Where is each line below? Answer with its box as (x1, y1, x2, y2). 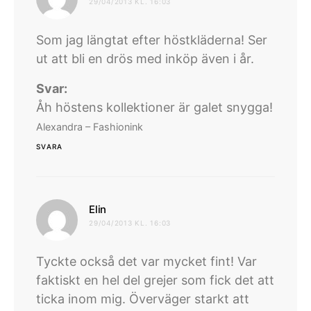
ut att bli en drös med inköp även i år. (36, 51, 254, 67)
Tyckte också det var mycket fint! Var (36, 254, 257, 269)
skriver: (106, 201, 150, 217)
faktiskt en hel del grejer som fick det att (36, 273, 274, 288)
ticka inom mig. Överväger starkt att (36, 292, 249, 307)
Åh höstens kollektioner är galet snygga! (36, 100, 273, 115)
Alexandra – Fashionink (36, 121, 143, 133)
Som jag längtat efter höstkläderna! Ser (36, 33, 267, 48)
